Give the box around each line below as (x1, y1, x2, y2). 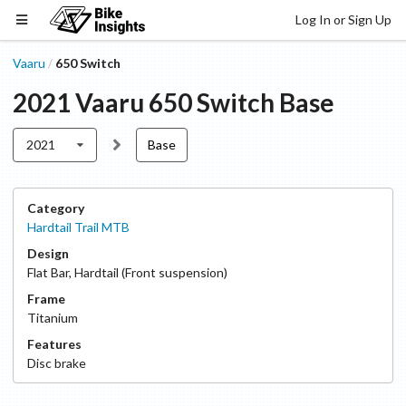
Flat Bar (27, 265, 69, 280)
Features (27, 336, 82, 352)
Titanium (27, 310, 78, 325)
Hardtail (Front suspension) (74, 265, 227, 280)
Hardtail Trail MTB (27, 219, 130, 235)
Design (27, 246, 69, 261)
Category (27, 200, 84, 216)
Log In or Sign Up (295, 11, 391, 27)
